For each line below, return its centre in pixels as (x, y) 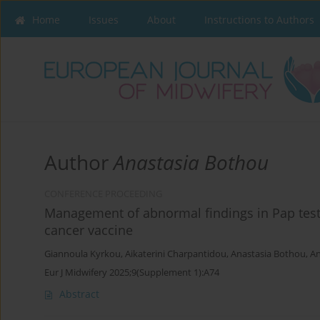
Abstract (79, 294)
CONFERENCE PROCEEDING (103, 194)
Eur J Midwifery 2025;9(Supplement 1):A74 (132, 272)
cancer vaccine (89, 230)
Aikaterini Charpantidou (176, 254)
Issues (104, 20)
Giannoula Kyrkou (82, 254)
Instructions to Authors (259, 20)
